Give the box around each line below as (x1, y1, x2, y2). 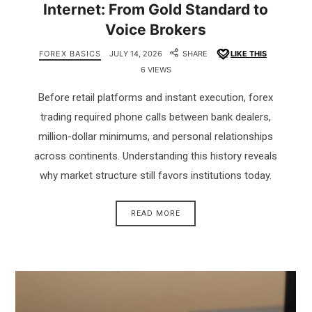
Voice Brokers (105, 21, 207, 39)
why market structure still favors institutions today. (40, 169, 272, 182)
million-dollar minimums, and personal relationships (38, 130, 274, 143)
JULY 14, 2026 (109, 49, 162, 59)
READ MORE (131, 208, 181, 218)
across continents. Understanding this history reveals (34, 150, 278, 163)
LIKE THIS (231, 49, 267, 59)
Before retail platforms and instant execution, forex (38, 91, 274, 104)
